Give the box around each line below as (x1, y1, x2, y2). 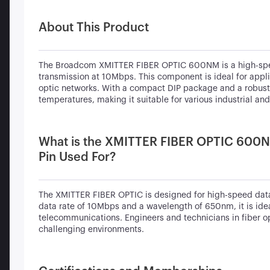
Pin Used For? (39, 151, 116, 163)
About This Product (39, 22, 149, 34)
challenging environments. (39, 225, 144, 234)
